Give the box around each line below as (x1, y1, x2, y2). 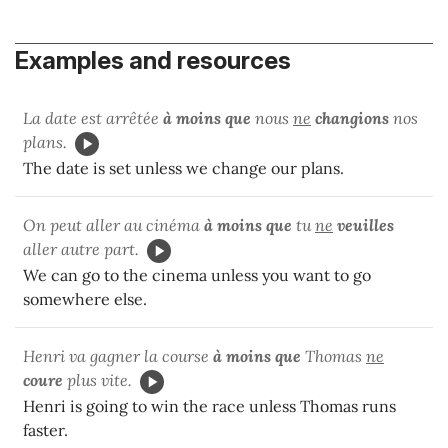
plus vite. (63, 370, 132, 391)
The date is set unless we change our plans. (23, 158, 344, 179)
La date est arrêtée (23, 108, 163, 129)
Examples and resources (15, 46, 291, 76)
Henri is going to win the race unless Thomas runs (23, 396, 396, 417)
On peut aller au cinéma (23, 215, 204, 236)
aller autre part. (23, 239, 139, 260)
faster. (23, 420, 68, 441)
